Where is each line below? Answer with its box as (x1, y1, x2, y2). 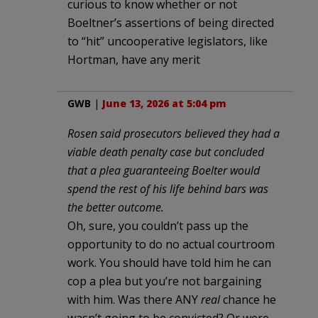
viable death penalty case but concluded (67, 143, 264, 160)
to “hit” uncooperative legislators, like (67, 33, 268, 49)
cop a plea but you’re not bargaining (67, 273, 262, 289)
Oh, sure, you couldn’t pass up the (67, 217, 248, 234)
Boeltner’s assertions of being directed (67, 14, 274, 31)
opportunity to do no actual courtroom (67, 236, 275, 252)
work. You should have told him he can (67, 254, 271, 270)
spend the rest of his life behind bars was (67, 180, 268, 197)
